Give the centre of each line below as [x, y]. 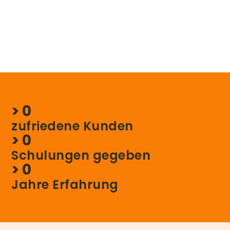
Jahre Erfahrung [65, 184]
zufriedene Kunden [72, 126]
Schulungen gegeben [81, 155]
